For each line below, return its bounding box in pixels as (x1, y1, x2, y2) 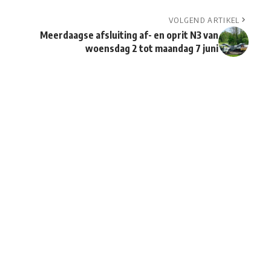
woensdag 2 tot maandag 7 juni (85, 42, 218, 55)
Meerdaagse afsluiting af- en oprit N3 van (39, 29, 218, 42)
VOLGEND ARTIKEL (168, 15, 240, 25)
